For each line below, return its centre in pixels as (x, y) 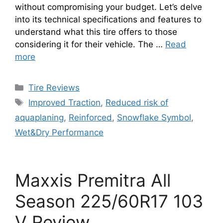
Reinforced (90, 117)
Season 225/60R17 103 (109, 201)
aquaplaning (39, 117)
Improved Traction (65, 102)
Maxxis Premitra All (93, 180)
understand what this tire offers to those (96, 32)
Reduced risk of (137, 102)
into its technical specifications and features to (108, 19)
